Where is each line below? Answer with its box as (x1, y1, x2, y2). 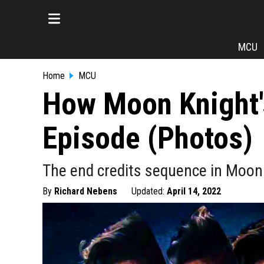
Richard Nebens (54, 186, 117, 197)
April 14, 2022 (167, 186, 221, 197)
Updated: (131, 186, 167, 197)
